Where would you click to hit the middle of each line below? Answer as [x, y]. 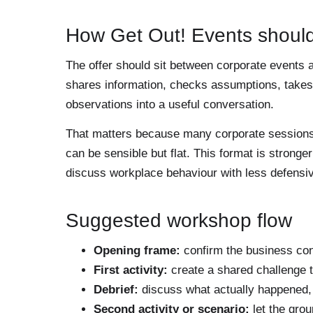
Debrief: [116, 290]
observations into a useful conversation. [170, 104]
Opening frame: [137, 251]
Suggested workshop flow [179, 221]
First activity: [131, 270]
